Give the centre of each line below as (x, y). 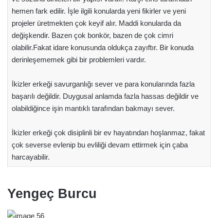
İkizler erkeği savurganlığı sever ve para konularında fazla (103, 84)
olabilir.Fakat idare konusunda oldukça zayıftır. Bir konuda (102, 47)
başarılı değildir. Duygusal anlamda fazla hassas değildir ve (105, 96)
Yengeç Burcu (52, 194)
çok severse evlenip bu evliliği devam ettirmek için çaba (100, 145)
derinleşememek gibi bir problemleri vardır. (79, 59)
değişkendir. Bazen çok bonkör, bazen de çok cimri (92, 35)
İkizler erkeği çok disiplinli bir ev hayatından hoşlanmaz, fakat (108, 132)
